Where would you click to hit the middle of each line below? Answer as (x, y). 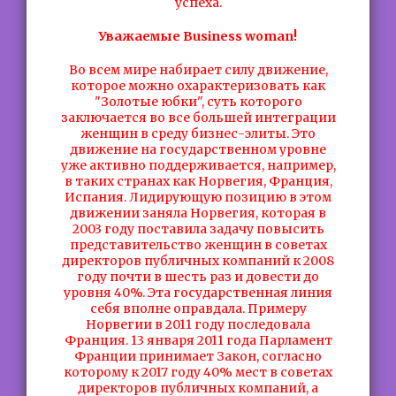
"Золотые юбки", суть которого (198, 102)
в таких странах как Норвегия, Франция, (198, 181)
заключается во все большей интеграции (198, 118)
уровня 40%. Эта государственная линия (198, 293)
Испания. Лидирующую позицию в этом (198, 197)
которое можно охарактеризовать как (198, 86)
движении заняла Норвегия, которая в (198, 213)
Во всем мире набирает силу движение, (198, 70)
